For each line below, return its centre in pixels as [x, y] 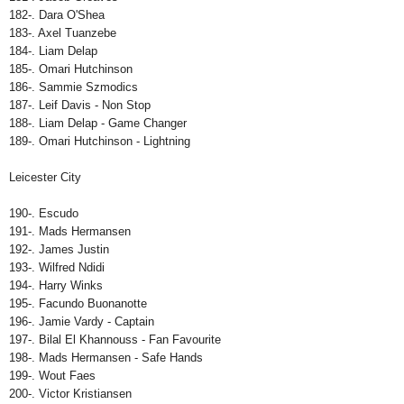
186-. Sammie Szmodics [73, 87]
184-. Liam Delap [53, 51]
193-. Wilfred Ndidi [57, 268]
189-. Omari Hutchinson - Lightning [100, 142]
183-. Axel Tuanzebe [63, 33]
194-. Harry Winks [56, 286]
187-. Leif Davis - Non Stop [80, 106]
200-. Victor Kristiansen [70, 394]
